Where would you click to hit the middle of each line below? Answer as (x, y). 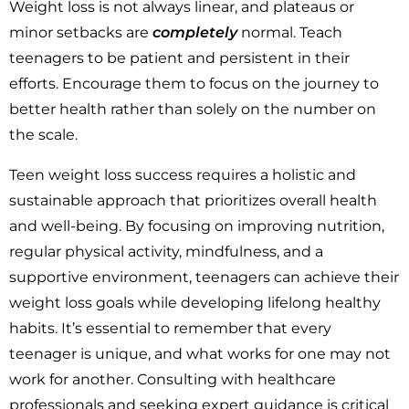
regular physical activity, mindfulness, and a (166, 252)
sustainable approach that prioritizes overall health (193, 201)
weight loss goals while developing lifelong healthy (195, 303)
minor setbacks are (81, 33)
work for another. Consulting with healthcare (173, 380)
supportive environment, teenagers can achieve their (204, 278)
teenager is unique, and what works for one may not (200, 354)
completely (195, 33)
